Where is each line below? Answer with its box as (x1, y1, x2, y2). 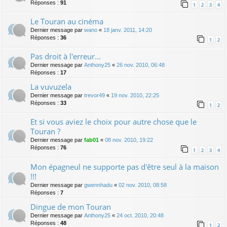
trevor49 (84, 92, 105, 99)
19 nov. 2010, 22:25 (111, 92, 159, 99)
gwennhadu (84, 181, 112, 188)
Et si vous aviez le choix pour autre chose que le (30, 117, 197, 127)
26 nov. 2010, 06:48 (117, 62, 165, 68)
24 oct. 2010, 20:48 (117, 212, 164, 218)
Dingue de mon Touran (30, 201, 111, 212)
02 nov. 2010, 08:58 (119, 181, 167, 188)
